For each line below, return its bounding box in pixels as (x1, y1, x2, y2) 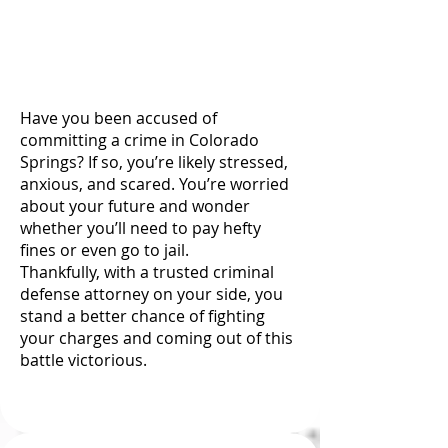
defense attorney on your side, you (20, 283, 283, 305)
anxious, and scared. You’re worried (20, 173, 289, 195)
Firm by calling (49, 10, 162, 32)
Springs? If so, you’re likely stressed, (20, 151, 288, 173)
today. (137, 41, 183, 63)
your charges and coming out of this (20, 327, 293, 349)
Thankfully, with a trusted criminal (20, 261, 274, 283)
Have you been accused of (20, 107, 217, 129)
